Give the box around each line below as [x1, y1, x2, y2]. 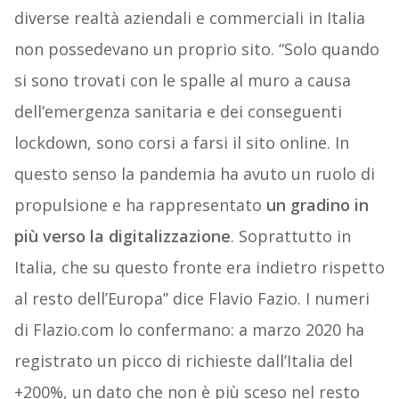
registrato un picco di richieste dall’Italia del [13, 350, 353, 372]
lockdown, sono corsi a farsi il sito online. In [13, 132, 349, 154]
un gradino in [265, 194, 369, 216]
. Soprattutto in [230, 225, 351, 248]
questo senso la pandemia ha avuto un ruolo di [13, 163, 375, 185]
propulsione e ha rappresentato [13, 194, 266, 216]
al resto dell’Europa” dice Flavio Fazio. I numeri [13, 288, 370, 310]
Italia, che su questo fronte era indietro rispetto [13, 256, 385, 279]
